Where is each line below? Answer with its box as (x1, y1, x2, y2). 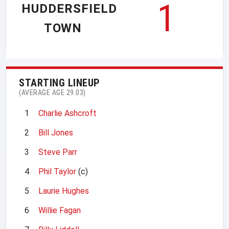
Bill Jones (38, 127, 73, 138)
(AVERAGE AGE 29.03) (19, 88, 86, 97)
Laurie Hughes (38, 186, 89, 196)
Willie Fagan (38, 205, 81, 215)
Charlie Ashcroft (38, 108, 97, 118)
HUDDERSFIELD (21, 2, 117, 16)
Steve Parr (38, 147, 77, 157)
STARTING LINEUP (19, 76, 100, 89)
